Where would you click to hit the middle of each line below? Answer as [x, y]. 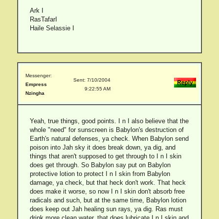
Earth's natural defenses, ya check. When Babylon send [109, 139]
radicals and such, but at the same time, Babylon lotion [108, 200]
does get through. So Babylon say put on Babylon [100, 165]
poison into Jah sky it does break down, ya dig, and [102, 147]
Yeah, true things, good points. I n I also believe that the [109, 121]
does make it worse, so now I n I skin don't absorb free [107, 191]
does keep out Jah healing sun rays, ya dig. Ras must [106, 209]
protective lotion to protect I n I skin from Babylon [100, 174]
